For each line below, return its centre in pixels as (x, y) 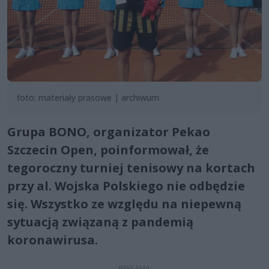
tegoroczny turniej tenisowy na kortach (131, 168)
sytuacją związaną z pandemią (100, 222)
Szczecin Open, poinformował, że (108, 150)
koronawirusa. (53, 240)
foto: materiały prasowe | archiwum (88, 97)
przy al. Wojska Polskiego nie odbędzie (126, 186)
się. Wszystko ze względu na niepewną (124, 204)
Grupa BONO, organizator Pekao (109, 131)
